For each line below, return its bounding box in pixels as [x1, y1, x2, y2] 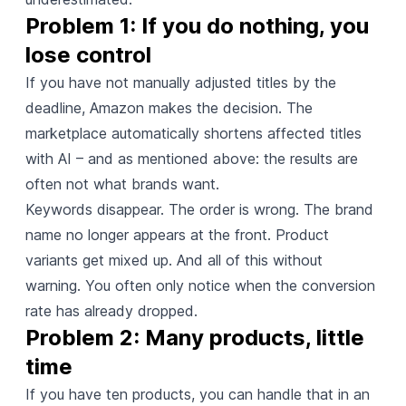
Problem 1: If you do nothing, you [24, 12, 369, 39]
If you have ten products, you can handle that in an [24, 384, 370, 403]
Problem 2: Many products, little [24, 324, 364, 351]
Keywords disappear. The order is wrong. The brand [24, 199, 373, 218]
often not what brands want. [24, 174, 219, 193]
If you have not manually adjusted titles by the [24, 72, 336, 92]
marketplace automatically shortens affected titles [24, 123, 362, 142]
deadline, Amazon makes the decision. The [24, 98, 313, 117]
